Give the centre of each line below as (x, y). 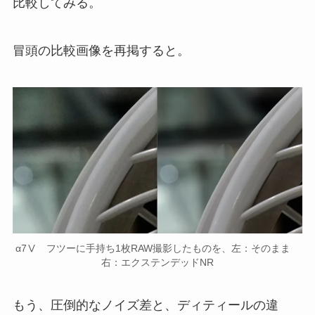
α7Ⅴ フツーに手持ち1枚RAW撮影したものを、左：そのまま (157, 248)
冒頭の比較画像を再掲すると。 (101, 50)
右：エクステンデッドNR (157, 262)
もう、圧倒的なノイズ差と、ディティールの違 (145, 306)
